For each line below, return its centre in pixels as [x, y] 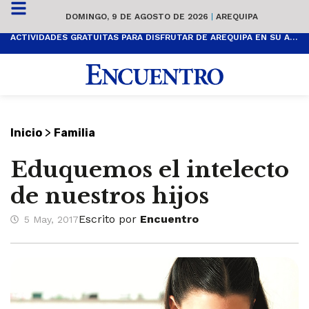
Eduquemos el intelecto [150, 170]
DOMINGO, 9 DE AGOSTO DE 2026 [138, 16]
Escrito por [109, 219]
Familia [74, 133]
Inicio [26, 133]
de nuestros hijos [110, 196]
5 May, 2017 [51, 219]
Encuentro [169, 219]
